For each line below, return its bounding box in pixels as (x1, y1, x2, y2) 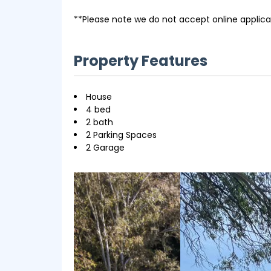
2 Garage (86, 142, 125, 154)
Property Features (74, 51, 207, 71)
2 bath (86, 116, 113, 128)
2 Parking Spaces (86, 129, 157, 141)
